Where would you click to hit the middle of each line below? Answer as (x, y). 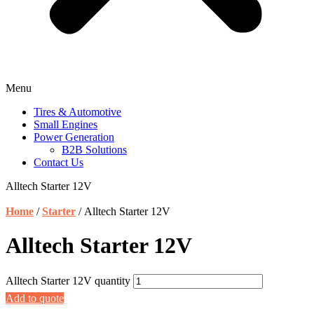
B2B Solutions (94, 149)
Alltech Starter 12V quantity (68, 280)
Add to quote (35, 298)
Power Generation (74, 137)
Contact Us (59, 162)
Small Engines (66, 124)
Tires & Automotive (77, 111)
